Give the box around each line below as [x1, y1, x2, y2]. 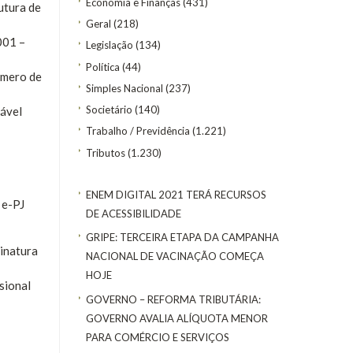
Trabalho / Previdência [86, 124, 190, 138]
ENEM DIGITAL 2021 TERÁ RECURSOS [86, 188, 266, 201]
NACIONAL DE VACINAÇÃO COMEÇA [86, 250, 264, 263]
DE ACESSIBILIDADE [86, 206, 181, 220]
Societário [86, 103, 132, 116]
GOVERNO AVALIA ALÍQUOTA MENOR [86, 311, 268, 325]
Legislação [86, 39, 133, 52]
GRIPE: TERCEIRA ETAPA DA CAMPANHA [86, 231, 279, 244]
